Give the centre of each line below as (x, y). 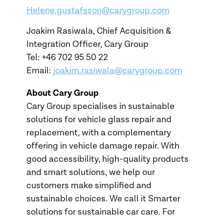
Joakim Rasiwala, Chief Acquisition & (99, 31)
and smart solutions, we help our (90, 172)
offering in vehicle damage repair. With (103, 146)
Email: (39, 71)
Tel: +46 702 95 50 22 (67, 58)
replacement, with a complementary (99, 132)
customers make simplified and (89, 185)
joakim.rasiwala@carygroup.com (118, 71)
